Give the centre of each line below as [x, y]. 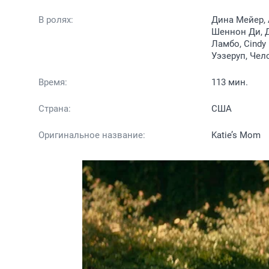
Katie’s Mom [236, 135]
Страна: [55, 109]
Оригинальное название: [92, 135]
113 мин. [230, 82]
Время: [53, 82]
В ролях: [56, 20]
